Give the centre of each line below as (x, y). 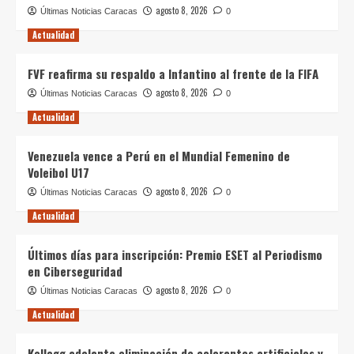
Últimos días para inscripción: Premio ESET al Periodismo (175, 254)
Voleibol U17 (58, 172)
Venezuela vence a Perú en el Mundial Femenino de (159, 156)
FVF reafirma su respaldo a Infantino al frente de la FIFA (173, 73)
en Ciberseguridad (75, 271)
